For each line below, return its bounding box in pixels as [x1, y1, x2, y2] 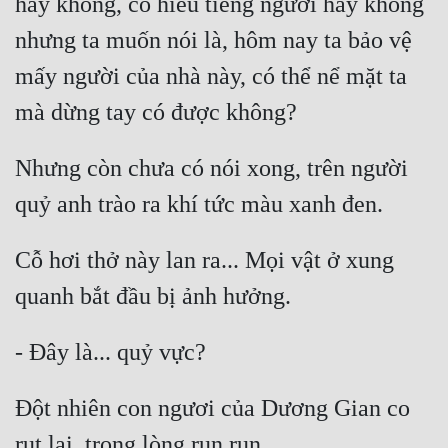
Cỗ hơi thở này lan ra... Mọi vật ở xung [15, 247, 394, 274]
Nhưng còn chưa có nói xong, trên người [15, 155, 408, 182]
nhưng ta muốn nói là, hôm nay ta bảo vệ [15, 27, 412, 54]
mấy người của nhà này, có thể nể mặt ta [15, 63, 407, 90]
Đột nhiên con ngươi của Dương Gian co [15, 395, 410, 422]
